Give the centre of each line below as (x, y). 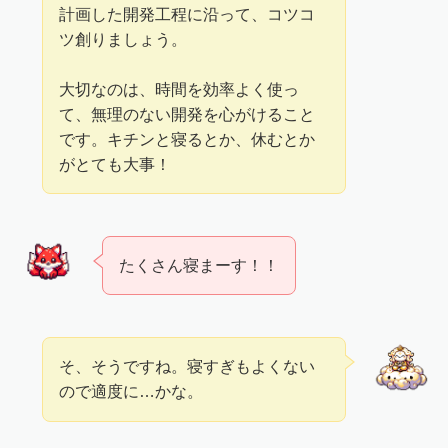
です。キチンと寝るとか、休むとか (187, 138)
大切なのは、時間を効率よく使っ (179, 88)
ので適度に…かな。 (131, 391)
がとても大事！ (115, 163)
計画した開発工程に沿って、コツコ (187, 13)
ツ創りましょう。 (123, 38)
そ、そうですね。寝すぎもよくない (187, 366)
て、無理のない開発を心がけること (187, 113)
